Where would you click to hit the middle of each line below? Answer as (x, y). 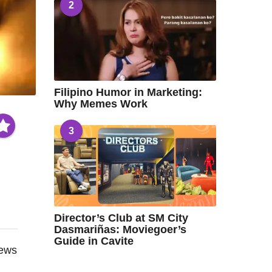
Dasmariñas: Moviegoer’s (120, 229)
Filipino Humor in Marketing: (128, 93)
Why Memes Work (100, 104)
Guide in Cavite (93, 241)
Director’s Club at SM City (121, 218)
